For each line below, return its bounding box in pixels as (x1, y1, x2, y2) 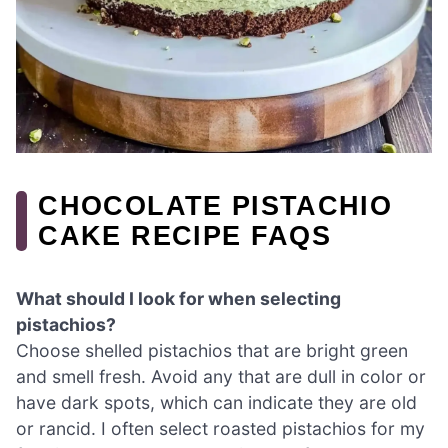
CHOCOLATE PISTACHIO (38, 190, 393, 222)
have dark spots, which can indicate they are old (16, 392, 417, 414)
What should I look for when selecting (16, 288, 341, 310)
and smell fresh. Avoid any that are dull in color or (16, 366, 426, 388)
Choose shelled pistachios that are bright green (16, 340, 408, 362)
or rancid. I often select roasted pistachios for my (16, 418, 425, 440)
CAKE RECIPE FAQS (38, 220, 332, 252)
